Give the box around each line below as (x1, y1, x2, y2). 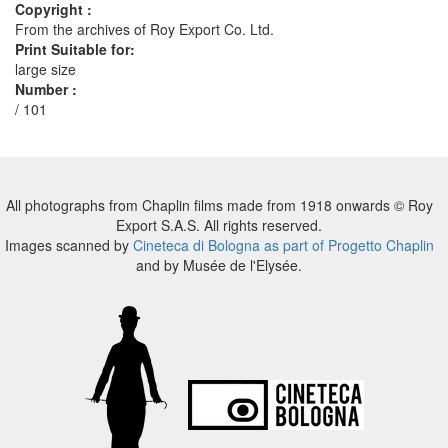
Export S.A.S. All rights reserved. (116, 215, 322, 235)
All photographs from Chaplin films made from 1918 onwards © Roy (5, 195, 433, 215)
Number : (15, 79, 77, 99)
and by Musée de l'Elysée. (136, 255, 302, 275)
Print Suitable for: (15, 39, 135, 59)
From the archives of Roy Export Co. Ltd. (15, 19, 274, 39)
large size (15, 59, 76, 79)
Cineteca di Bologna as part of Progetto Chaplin (132, 235, 434, 255)
